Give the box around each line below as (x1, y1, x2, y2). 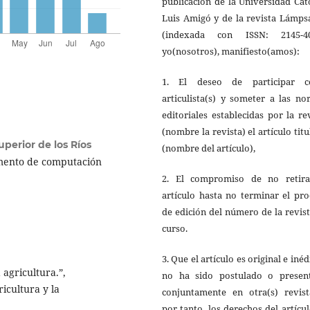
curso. (162, 221, 188, 235)
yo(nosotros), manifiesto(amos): (162, 44, 300, 57)
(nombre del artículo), (162, 141, 255, 154)
